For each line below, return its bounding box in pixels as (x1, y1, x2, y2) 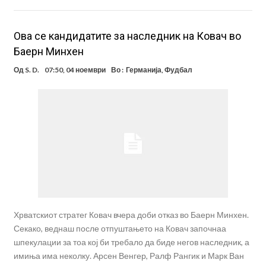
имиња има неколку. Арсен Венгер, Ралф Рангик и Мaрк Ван (13, 251, 244, 261)
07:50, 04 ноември (44, 65, 106, 75)
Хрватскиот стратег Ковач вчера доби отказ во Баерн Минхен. (13, 210, 249, 220)
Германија (125, 65, 161, 75)
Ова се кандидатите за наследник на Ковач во (13, 30, 241, 43)
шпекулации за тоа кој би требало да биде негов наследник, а (13, 237, 249, 248)
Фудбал (164, 65, 192, 75)
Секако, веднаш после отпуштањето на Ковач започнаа (13, 223, 226, 234)
